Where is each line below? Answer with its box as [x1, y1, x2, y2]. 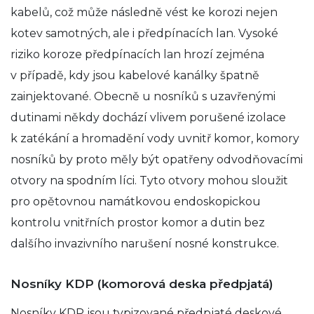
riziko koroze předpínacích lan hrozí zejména [11, 47, 264, 61]
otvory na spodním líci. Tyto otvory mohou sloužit [11, 173, 288, 187]
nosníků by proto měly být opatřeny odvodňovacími [11, 152, 303, 166]
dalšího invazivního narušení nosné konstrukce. [11, 236, 279, 250]
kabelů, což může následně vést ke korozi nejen [11, 5, 278, 19]
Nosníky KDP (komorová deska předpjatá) [11, 276, 273, 291]
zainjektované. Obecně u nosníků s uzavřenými [11, 89, 275, 103]
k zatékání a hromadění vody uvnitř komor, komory [11, 131, 299, 145]
